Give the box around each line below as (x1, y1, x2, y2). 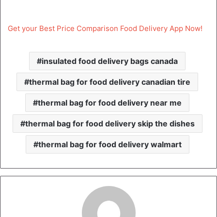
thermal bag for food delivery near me (38, 97, 182, 108)
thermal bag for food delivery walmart (38, 139, 182, 149)
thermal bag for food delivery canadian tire (29, 77, 190, 87)
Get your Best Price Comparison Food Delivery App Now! (8, 23, 202, 33)
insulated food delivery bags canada (42, 56, 178, 66)
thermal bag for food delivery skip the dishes (25, 118, 195, 128)
